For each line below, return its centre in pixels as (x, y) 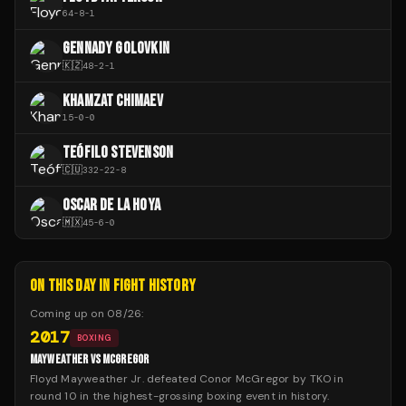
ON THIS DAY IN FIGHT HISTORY (113, 286)
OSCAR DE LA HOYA (111, 206)
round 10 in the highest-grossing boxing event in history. (180, 396)
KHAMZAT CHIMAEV (113, 101)
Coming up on (69, 314)
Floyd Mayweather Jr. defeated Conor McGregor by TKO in (187, 379)
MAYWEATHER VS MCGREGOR (90, 360)
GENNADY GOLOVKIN (116, 49)
